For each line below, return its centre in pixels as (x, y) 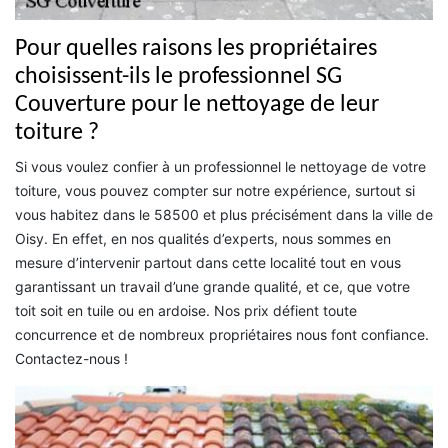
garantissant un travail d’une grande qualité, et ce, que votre (212, 287)
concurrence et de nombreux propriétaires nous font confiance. (222, 335)
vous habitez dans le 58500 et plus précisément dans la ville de (224, 215)
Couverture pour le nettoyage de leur (197, 105)
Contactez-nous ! (71, 359)
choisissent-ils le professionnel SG (178, 77)
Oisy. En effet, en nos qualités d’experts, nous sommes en (203, 239)
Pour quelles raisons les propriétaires (196, 49)
